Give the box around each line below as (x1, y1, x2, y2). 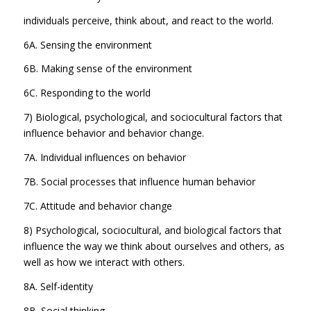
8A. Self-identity (23, 279, 93, 293)
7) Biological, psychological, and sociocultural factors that (23, 110, 283, 124)
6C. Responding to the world (23, 86, 151, 100)
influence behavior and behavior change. (23, 126, 204, 140)
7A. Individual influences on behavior (23, 151, 186, 165)
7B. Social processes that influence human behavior (23, 175, 255, 189)
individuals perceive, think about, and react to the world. (23, 13, 274, 27)
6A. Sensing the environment (23, 37, 152, 51)
